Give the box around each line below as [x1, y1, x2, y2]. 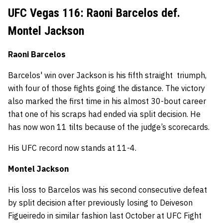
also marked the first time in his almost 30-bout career [8, 96, 206, 106]
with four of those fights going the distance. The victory [8, 83, 205, 93]
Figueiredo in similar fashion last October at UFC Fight [8, 211, 202, 221]
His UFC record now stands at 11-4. [8, 143, 138, 153]
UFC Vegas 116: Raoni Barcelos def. [8, 6, 180, 20]
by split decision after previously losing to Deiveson [8, 198, 193, 208]
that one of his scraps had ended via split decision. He [8, 109, 201, 119]
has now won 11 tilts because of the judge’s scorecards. [8, 122, 214, 132]
